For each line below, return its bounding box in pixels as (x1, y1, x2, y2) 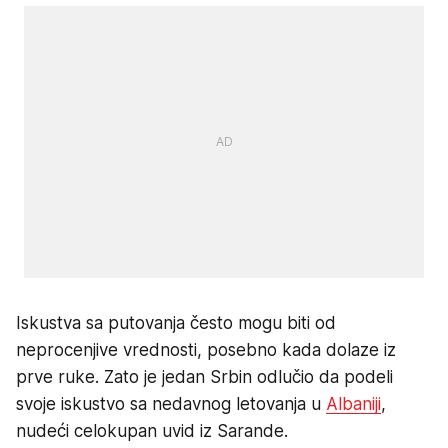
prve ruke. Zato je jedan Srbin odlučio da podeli (16, 366, 393, 387)
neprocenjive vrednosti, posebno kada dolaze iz (16, 339, 396, 360)
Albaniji (326, 393, 381, 414)
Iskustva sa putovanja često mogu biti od (16, 312, 336, 333)
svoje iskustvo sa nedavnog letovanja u (16, 393, 326, 414)
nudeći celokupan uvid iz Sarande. (16, 420, 288, 441)
